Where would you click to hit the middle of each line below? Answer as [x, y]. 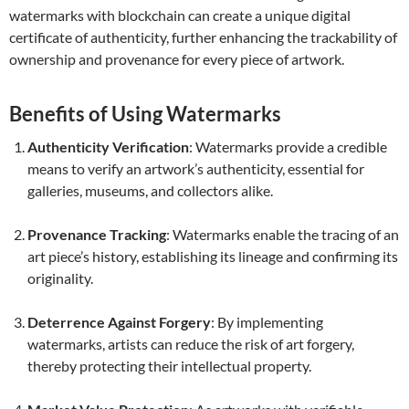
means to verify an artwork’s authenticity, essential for [196, 168]
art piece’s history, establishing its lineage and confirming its [213, 256]
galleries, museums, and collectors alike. [150, 190]
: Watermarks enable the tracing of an [283, 234]
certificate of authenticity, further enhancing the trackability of [203, 37]
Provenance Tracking [97, 234]
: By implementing [267, 322]
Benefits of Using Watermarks [145, 114]
